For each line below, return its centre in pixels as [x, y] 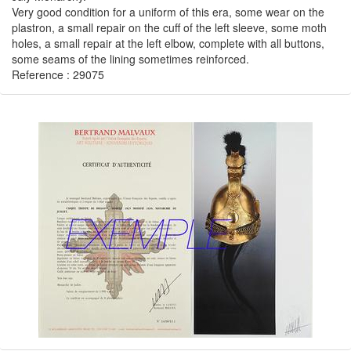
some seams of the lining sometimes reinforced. [130, 59]
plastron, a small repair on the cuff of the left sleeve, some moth [169, 27]
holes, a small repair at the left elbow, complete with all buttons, [168, 43]
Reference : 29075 [58, 74]
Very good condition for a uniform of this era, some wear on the [168, 12]
